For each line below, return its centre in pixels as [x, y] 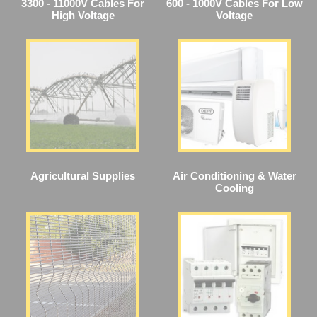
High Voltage [83, 15]
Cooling [234, 188]
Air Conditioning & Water [234, 175]
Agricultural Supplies [83, 175]
